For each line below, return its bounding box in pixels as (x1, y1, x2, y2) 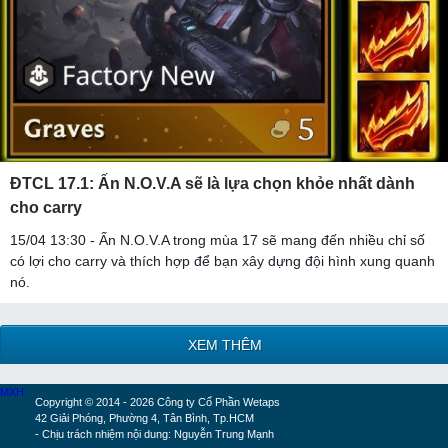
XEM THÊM (188, 336, 262, 353)
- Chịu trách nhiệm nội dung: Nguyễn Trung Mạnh (34, 427, 274, 440)
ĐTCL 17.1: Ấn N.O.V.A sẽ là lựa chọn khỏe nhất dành (10, 174, 415, 192)
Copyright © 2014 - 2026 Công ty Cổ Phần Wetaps (34, 395, 280, 408)
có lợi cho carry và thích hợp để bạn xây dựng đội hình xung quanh (10, 252, 435, 269)
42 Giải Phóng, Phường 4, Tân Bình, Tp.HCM (34, 411, 254, 424)
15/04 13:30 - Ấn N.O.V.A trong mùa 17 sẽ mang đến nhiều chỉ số (10, 231, 425, 248)
